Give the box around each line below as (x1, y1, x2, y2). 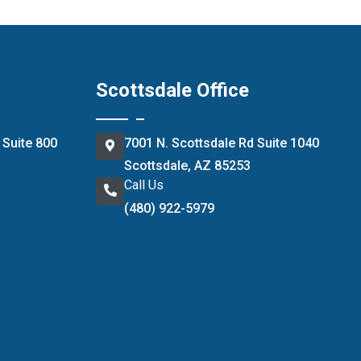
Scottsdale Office (96, 78, 250, 102)
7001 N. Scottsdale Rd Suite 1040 (124, 135, 320, 151)
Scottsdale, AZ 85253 (124, 157, 251, 173)
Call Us (124, 176, 164, 193)
